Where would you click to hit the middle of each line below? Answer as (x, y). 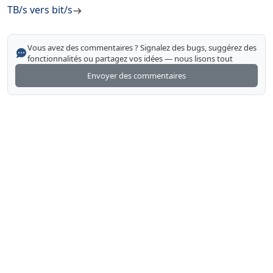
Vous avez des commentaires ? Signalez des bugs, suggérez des (142, 48)
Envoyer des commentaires (136, 75)
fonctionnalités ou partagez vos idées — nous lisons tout (130, 59)
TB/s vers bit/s (40, 10)
